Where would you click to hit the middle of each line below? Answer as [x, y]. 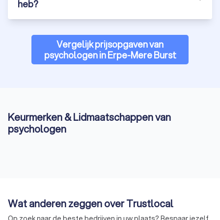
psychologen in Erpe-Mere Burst [110, 55]
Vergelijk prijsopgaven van [110, 44]
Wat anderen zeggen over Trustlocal [91, 204]
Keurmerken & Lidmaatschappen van [89, 117]
